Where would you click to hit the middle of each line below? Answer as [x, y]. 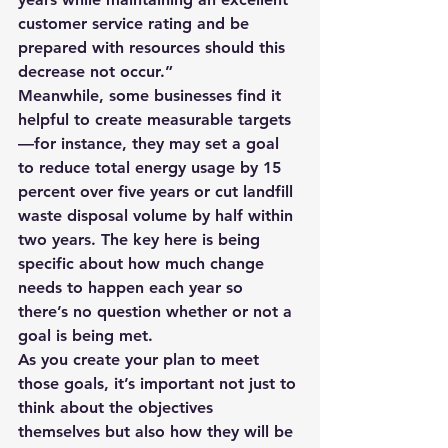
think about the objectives [118, 407]
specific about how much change [143, 263]
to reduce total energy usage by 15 [152, 167]
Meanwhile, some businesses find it [152, 95]
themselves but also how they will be [158, 431]
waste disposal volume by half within [158, 215]
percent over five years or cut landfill [158, 191]
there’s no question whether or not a [157, 311]
